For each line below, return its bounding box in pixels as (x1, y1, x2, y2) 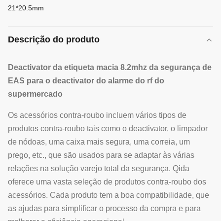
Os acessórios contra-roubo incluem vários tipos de (8, 111, 186, 119)
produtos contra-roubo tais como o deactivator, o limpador (8, 124, 208, 133)
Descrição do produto (8, 35, 100, 44)
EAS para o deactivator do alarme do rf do (8, 76, 164, 85)
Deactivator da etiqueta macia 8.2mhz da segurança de (8, 63, 212, 72)
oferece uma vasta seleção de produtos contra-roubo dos (8, 178, 206, 186)
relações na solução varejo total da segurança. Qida (8, 164, 189, 173)
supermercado (8, 90, 63, 98)
